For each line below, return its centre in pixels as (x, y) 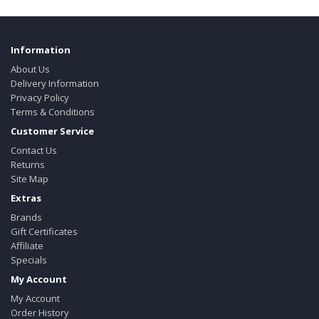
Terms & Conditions (53, 112)
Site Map (30, 179)
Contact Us (34, 150)
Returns (28, 164)
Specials (29, 260)
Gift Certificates (44, 231)
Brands (26, 217)
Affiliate (27, 246)
